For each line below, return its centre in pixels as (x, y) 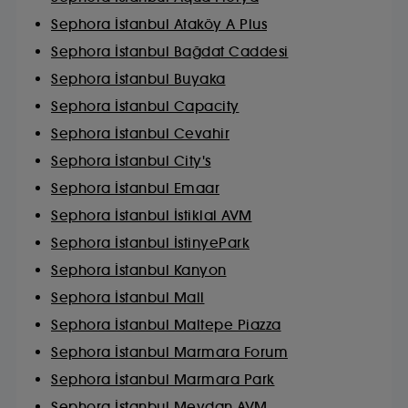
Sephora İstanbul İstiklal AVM (152, 215)
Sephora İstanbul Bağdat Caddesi (170, 51)
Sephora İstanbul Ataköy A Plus (159, 24)
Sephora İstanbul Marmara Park (163, 379)
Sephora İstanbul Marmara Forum (169, 352)
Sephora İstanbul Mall (128, 297)
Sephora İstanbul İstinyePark (150, 243)
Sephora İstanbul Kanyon (139, 270)
